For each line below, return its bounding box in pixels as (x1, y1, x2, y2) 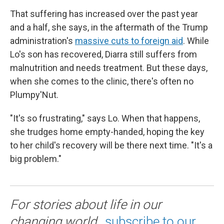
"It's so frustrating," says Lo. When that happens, (10, 112, 200, 123)
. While (183, 35, 209, 46)
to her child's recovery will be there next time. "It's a (10, 139, 212, 150)
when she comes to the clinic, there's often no (10, 75, 193, 86)
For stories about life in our (10, 196, 161, 212)
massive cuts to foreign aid (75, 35, 183, 46)
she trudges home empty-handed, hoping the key (10, 126, 204, 137)
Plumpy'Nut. (10, 89, 58, 100)
